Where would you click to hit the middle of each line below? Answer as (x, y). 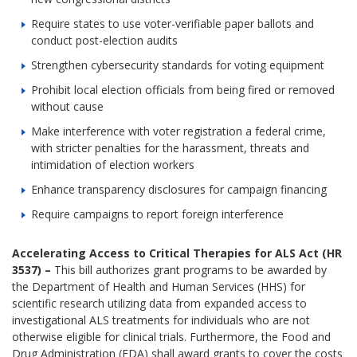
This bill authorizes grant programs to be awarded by (191, 270)
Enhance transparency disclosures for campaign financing (179, 190)
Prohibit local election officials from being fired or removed (183, 90)
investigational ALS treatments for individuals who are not (161, 320)
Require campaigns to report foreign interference (158, 214)
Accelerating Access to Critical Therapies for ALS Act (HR (177, 253)
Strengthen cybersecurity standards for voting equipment (178, 65)
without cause (68, 107)
